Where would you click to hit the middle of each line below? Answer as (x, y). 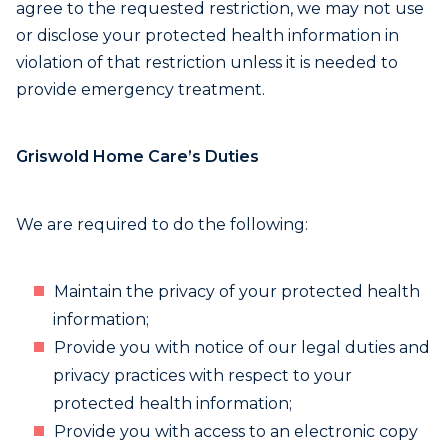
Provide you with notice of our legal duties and (242, 347)
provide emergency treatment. (140, 89)
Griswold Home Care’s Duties (137, 156)
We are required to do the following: (164, 224)
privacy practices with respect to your (202, 375)
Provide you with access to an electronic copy (236, 431)
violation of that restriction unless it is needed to (207, 62)
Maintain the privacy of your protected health (237, 291)
